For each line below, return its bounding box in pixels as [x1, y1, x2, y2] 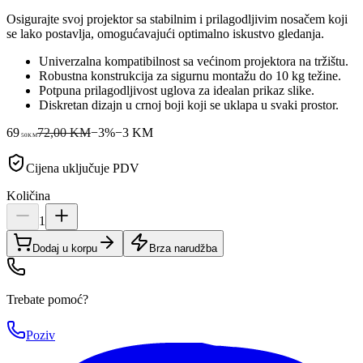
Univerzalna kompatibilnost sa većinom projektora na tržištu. [39, 53, 348, 68]
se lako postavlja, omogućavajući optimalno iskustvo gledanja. [6, 26, 324, 41]
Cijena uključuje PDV [26, 160, 139, 175]
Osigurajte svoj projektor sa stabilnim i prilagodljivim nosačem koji [6, 11, 348, 26]
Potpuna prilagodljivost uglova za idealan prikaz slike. [39, 83, 314, 97]
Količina [6, 188, 50, 203]
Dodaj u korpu [32, 241, 97, 254]
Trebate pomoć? [6, 292, 88, 306]
